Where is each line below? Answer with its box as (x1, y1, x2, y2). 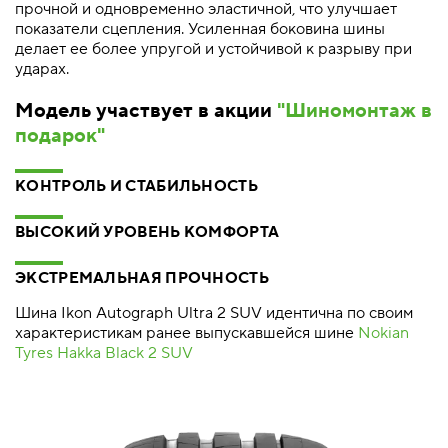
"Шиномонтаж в (277, 98, 432, 124)
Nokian (358, 323, 409, 343)
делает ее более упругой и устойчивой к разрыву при (15, 39, 412, 59)
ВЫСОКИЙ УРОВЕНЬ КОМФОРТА (15, 223, 280, 242)
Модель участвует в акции (15, 98, 277, 124)
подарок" (15, 123, 105, 149)
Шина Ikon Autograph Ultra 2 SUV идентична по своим (15, 303, 413, 323)
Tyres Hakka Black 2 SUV (15, 343, 193, 363)
